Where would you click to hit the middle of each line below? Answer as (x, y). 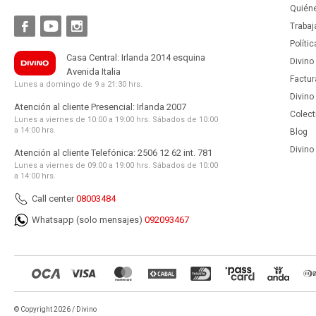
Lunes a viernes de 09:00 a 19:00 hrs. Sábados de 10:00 (116, 165)
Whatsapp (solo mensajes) (88, 220)
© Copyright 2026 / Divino (55, 309)
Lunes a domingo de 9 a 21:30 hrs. (78, 84)
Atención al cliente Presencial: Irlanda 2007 (100, 107)
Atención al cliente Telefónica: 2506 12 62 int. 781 (113, 153)
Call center (54, 199)
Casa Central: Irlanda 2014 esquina (136, 57)
